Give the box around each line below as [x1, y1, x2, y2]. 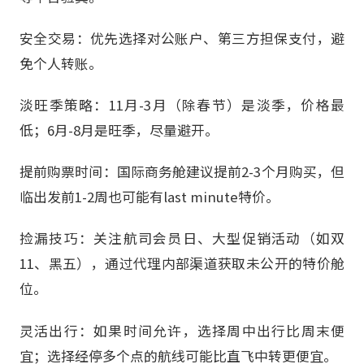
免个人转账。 [19, 53, 102, 73]
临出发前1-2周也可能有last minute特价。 [19, 187, 279, 207]
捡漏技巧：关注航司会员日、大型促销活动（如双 [19, 228, 344, 249]
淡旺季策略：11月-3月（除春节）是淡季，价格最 [19, 95, 344, 115]
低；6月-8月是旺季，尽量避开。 [19, 120, 219, 141]
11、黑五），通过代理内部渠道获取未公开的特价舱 [19, 253, 344, 274]
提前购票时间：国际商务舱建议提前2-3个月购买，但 [19, 162, 344, 182]
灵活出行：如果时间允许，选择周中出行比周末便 [19, 320, 344, 340]
